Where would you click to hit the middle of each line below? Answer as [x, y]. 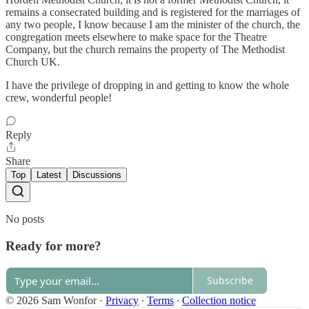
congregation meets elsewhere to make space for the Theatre [136, 37]
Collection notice [219, 300]
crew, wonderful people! [59, 98]
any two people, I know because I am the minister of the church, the [153, 25]
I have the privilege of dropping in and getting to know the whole [147, 86]
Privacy [122, 300]
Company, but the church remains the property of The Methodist [145, 50]
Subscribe [230, 281]
